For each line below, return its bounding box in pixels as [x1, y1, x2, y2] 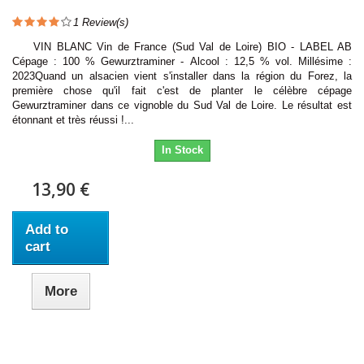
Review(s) [79, 15, 128, 28]
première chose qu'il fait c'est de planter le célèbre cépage [12, 84, 352, 97]
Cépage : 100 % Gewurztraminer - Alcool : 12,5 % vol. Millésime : [12, 54, 352, 67]
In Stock [161, 143, 203, 156]
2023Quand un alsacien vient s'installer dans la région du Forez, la [12, 69, 352, 82]
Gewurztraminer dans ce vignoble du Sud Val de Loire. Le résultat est [12, 98, 352, 111]
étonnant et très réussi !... [12, 113, 134, 126]
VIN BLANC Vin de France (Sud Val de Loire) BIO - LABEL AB [12, 40, 352, 53]
